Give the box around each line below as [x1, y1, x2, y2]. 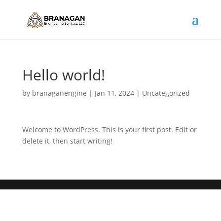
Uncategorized [142, 88, 190, 98]
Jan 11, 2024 [94, 88, 134, 98]
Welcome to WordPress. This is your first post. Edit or [22, 125, 197, 134]
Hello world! [22, 65, 105, 85]
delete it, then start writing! [22, 136, 112, 146]
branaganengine [32, 88, 87, 98]
